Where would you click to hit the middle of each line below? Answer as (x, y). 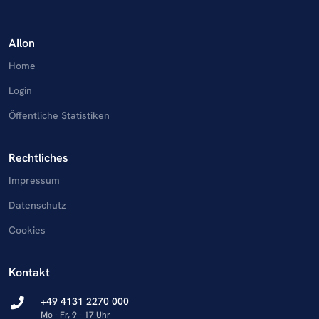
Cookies (27, 230)
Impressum (34, 181)
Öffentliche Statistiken (59, 116)
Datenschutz (37, 205)
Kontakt (29, 272)
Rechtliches (38, 157)
